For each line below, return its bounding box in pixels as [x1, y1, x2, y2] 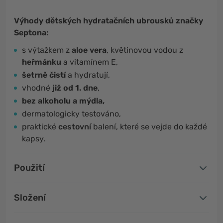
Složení [14, 192, 46, 204]
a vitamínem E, [63, 57, 118, 67]
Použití [14, 162, 45, 174]
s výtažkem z [22, 45, 72, 55]
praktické [22, 122, 58, 132]
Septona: [14, 28, 49, 38]
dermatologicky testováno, [22, 109, 121, 119]
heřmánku [22, 57, 63, 67]
